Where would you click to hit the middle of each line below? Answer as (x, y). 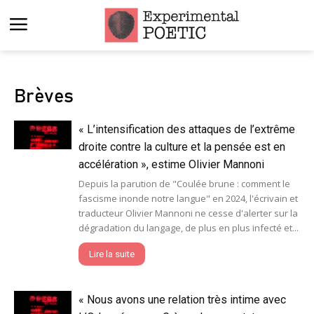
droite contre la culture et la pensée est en (182, 146)
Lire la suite (111, 254)
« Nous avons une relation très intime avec (182, 299)
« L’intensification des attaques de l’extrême (186, 129)
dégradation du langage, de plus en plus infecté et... (188, 227)
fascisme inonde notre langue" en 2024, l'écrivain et (188, 198)
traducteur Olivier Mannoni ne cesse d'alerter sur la (188, 213)
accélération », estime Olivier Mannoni (171, 164)
